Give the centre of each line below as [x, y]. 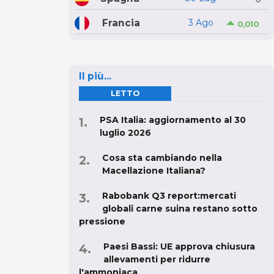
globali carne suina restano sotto [180, 208]
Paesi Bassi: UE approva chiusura [179, 246]
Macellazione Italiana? [154, 170]
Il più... [95, 76]
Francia [121, 23]
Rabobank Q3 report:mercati [169, 195]
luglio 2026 [125, 132]
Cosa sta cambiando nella [162, 157]
